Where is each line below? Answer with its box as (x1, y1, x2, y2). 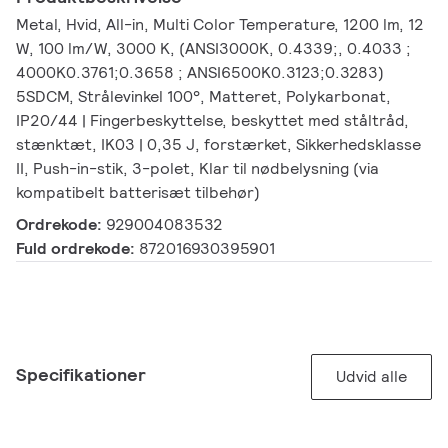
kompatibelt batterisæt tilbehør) (16, 182, 260, 204)
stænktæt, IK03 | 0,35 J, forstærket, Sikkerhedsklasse (16, 134, 421, 156)
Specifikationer (16, 363, 146, 387)
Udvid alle (336, 366, 407, 388)
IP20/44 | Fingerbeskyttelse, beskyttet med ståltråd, (16, 110, 409, 132)
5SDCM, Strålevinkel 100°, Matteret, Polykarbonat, (16, 86, 391, 108)
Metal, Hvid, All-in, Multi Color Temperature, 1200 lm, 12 (16, 14, 424, 36)
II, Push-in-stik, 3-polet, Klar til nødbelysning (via (16, 158, 379, 180)
